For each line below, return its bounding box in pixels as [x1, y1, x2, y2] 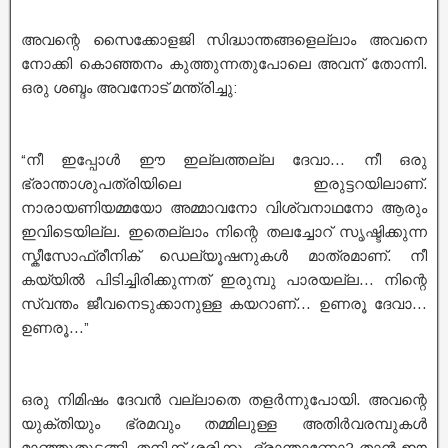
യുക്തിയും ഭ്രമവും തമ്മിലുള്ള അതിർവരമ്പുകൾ [21, 415, 427, 432]
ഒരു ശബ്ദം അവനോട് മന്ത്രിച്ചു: [21, 79, 237, 96]
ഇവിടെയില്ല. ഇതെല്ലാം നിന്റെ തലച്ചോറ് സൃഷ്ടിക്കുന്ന [21, 223, 427, 240]
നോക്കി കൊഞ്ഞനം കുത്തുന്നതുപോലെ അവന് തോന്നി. [21, 55, 427, 72]
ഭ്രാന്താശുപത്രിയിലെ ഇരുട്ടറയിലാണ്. [21, 175, 427, 192]
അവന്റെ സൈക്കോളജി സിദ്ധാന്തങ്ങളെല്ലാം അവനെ [21, 31, 427, 48]
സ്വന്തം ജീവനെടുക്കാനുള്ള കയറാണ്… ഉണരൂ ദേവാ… [21, 295, 427, 312]
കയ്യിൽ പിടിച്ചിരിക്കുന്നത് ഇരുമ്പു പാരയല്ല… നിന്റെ [21, 271, 427, 288]
